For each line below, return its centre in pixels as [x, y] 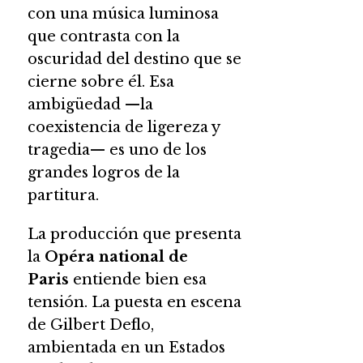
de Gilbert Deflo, [90, 325]
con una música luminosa [123, 13]
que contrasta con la [103, 36]
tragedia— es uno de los [117, 149]
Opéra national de [116, 256]
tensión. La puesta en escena [134, 302]
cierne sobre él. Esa [100, 81]
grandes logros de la [103, 172]
